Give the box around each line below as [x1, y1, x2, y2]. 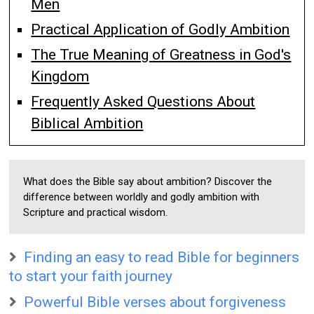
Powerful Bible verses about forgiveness [24, 293, 287, 310]
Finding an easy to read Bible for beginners [24, 248, 300, 266]
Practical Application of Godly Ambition [31, 20, 290, 38]
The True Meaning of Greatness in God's [31, 46, 292, 63]
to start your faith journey [9, 267, 173, 285]
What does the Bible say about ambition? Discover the [23, 175, 273, 188]
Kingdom [31, 67, 90, 85]
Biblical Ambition [31, 114, 144, 132]
